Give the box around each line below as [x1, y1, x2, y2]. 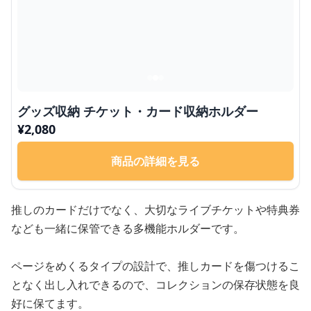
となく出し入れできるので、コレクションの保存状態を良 [11, 276, 300, 292]
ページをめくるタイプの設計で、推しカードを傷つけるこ [11, 258, 300, 274]
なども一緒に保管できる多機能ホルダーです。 [11, 220, 244, 236]
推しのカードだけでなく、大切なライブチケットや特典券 [11, 201, 300, 217]
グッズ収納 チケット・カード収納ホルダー [17, 102, 258, 119]
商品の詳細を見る [111, 153, 200, 169]
